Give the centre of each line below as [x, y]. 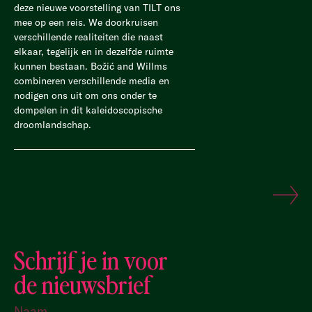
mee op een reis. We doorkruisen [86, 22]
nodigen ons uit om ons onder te [85, 95]
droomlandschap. [53, 125]
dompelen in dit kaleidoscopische [88, 110]
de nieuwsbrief [83, 283]
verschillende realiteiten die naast [88, 37]
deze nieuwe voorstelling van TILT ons [97, 8]
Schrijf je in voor [91, 259]
